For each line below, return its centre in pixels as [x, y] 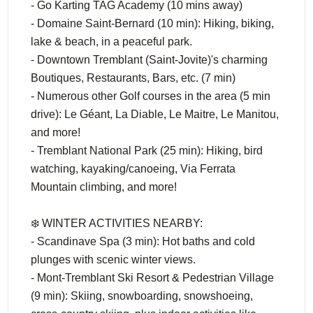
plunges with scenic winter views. [114, 260]
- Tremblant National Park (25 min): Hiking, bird [147, 151]
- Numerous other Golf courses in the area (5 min [151, 96]
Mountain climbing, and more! [104, 187]
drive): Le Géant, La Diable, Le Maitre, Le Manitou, [155, 114]
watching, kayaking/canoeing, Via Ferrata [133, 169]
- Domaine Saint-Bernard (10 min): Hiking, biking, [153, 23]
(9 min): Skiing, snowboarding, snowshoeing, [142, 296]
